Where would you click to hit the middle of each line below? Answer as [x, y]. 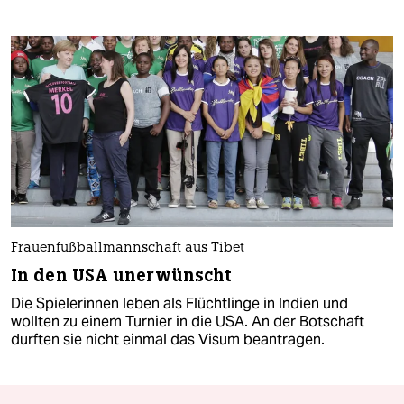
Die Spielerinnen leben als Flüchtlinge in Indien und [179, 304]
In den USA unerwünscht [122, 276]
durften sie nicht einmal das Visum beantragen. [168, 340]
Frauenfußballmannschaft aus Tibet [128, 249]
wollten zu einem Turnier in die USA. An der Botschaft [188, 322]
